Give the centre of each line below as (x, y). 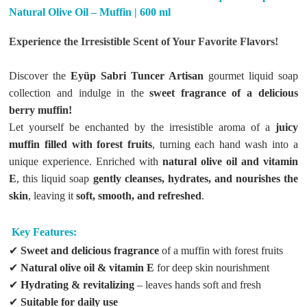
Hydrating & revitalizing (78, 285)
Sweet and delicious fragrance (90, 251)
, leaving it (52, 196)
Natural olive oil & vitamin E (88, 268)
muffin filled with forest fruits (81, 145)
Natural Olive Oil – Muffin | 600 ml (90, 12)
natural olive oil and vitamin (230, 162)
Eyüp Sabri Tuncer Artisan (137, 76)
